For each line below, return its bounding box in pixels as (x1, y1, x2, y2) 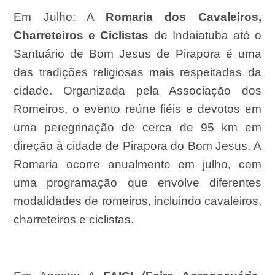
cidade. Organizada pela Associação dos (14, 84, 261, 98)
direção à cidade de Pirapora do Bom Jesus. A (14, 139, 261, 153)
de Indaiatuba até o (149, 29, 261, 42)
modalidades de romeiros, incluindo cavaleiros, (14, 195, 261, 208)
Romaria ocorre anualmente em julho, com (14, 158, 261, 171)
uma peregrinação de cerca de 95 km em (14, 121, 261, 134)
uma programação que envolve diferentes (14, 176, 261, 190)
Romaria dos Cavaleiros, (106, 10, 261, 24)
